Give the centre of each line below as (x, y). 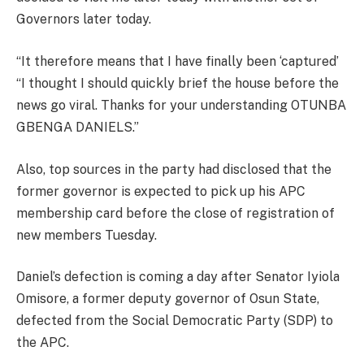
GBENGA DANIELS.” (78, 127)
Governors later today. (84, 19)
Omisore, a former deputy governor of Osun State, (168, 299)
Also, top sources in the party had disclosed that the (174, 169)
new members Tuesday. (87, 235)
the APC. (43, 343)
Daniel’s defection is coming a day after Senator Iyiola (178, 277)
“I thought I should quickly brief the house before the (178, 83)
